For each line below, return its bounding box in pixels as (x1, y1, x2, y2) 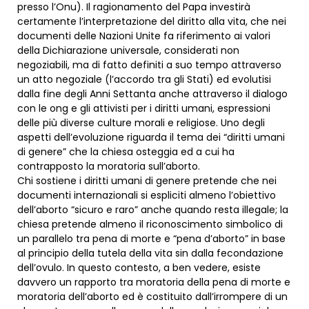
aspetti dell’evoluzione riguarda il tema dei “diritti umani (17, 130, 285, 145)
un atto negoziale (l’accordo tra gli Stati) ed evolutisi (17, 72, 271, 87)
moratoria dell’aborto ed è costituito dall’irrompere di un (17, 290, 288, 304)
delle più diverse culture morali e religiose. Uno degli (17, 116, 265, 130)
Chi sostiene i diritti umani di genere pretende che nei (17, 174, 277, 188)
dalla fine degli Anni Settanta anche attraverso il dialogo (17, 87, 288, 101)
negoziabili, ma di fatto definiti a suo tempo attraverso (17, 58, 281, 72)
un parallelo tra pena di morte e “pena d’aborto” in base (17, 232, 286, 246)
